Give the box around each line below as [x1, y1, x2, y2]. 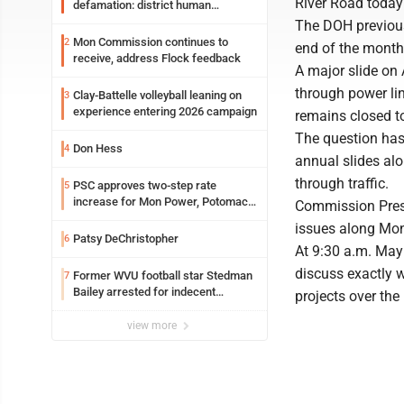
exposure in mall [73, 301, 158, 315]
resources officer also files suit [73, 14, 234, 28]
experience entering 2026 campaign [73, 105, 257, 118]
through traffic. [295, 175, 389, 192]
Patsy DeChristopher [73, 232, 179, 245]
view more [127, 319, 179, 332]
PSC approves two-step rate [73, 179, 216, 192]
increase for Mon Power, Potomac [73, 195, 248, 208]
